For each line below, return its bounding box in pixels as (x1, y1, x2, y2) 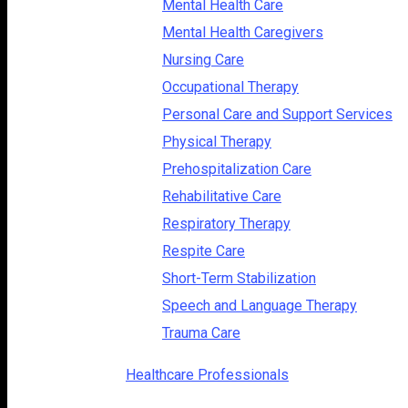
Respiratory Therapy (162, 214, 291, 232)
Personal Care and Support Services (162, 105, 393, 123)
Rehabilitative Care (162, 187, 281, 205)
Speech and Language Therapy (162, 296, 357, 314)
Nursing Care (162, 50, 244, 68)
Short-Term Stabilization (162, 269, 316, 287)
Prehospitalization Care (162, 159, 311, 178)
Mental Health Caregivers (162, 23, 323, 41)
